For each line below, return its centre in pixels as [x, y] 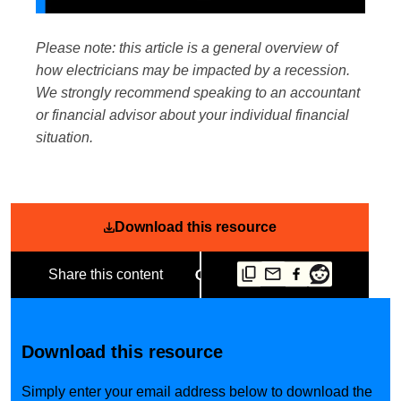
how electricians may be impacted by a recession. [193, 71]
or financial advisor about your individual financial [192, 115]
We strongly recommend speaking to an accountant [198, 93]
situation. [64, 138]
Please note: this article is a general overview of [187, 48]
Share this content [106, 274]
